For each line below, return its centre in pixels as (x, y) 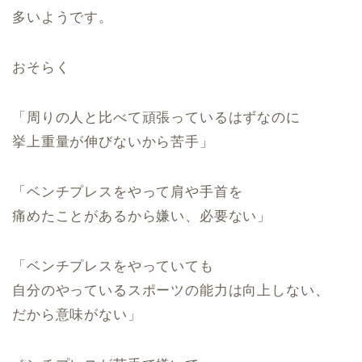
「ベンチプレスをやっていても (113, 266)
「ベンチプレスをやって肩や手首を (128, 192)
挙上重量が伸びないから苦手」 (113, 142)
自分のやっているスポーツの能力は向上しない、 (171, 290)
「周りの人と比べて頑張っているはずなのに (156, 118)
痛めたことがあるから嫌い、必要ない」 (142, 216)
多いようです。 (63, 17)
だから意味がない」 (77, 315)
